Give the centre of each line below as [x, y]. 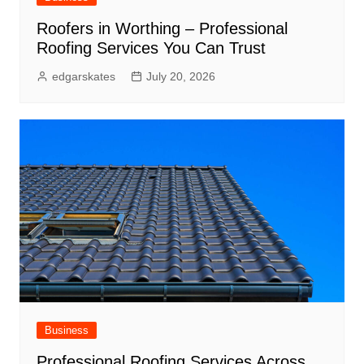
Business [66, 331]
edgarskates [83, 77]
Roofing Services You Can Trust [151, 48]
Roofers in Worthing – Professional [162, 29]
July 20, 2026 [180, 77]
